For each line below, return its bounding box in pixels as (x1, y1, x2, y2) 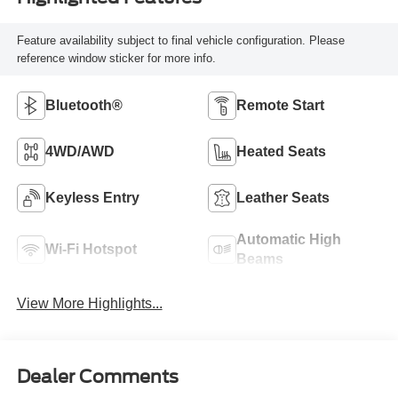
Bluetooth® (44, 98, 123, 114)
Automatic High (236, 232, 341, 248)
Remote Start (236, 98, 324, 114)
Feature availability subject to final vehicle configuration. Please (16, 33, 345, 47)
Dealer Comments (16, 365, 179, 387)
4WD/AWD (44, 144, 115, 160)
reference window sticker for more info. (16, 51, 216, 65)
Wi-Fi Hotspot (44, 242, 137, 258)
